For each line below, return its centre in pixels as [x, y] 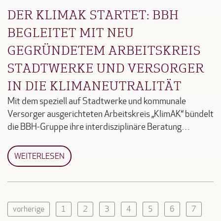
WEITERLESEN [39, 156]
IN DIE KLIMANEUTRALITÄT [94, 85]
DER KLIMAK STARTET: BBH [93, 14]
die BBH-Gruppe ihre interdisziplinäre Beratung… [99, 127]
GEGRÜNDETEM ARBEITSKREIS [104, 50]
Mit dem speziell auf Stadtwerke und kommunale [97, 101]
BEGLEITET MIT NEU [71, 32]
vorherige [29, 209]
